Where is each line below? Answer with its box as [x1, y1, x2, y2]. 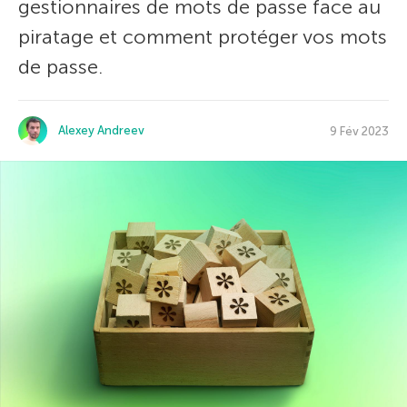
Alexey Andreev [58, 124, 144, 137]
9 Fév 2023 [330, 124, 389, 138]
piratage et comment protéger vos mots [18, 25, 387, 49]
